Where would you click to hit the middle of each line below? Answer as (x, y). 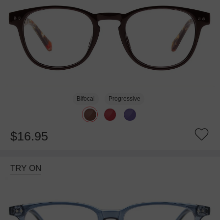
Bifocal (86, 99)
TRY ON (26, 168)
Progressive (124, 99)
